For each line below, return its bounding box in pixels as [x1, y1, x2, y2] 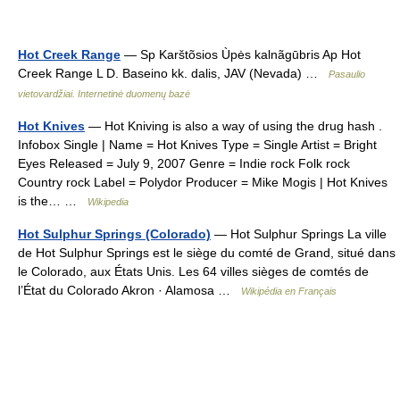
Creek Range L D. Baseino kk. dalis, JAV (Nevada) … [18, 66, 329, 80]
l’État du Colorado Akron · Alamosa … [18, 283, 241, 297]
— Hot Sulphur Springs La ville [211, 227, 387, 241]
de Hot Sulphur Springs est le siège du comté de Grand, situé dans [18, 246, 396, 260]
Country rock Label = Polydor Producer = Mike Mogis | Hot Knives [18, 175, 387, 189]
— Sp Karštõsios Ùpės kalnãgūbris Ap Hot [121, 47, 361, 62]
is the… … [18, 194, 87, 208]
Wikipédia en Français [241, 286, 337, 296]
